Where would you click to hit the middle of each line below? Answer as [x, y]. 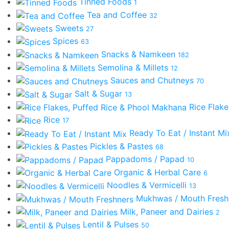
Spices [67, 41]
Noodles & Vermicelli [148, 185]
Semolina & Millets [134, 67]
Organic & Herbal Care [159, 172]
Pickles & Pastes [123, 146]
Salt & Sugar [100, 93]
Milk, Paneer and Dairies [168, 211]
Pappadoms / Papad [146, 159]
